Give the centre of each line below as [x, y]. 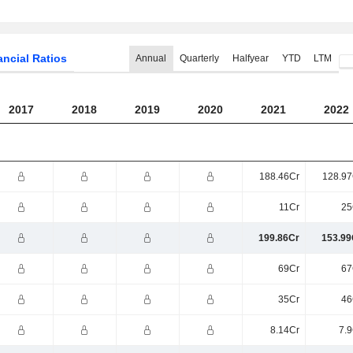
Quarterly [199, 58]
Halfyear [250, 58]
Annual [151, 58]
